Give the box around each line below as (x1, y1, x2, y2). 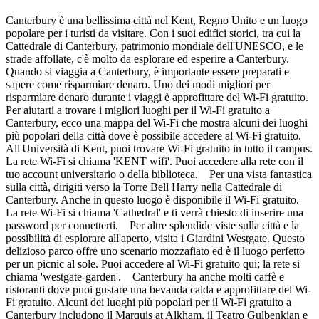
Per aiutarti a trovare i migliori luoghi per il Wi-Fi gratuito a (6, 103, 270, 116)
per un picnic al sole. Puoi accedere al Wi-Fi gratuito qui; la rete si (6, 257, 300, 270)
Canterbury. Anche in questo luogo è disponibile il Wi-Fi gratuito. (6, 193, 299, 206)
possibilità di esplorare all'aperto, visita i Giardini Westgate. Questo (6, 231, 305, 244)
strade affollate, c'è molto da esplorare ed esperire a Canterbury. (6, 52, 298, 65)
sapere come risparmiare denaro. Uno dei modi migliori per (6, 78, 270, 90)
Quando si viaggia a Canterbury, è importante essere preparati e (6, 65, 289, 78)
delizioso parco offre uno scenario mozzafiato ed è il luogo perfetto (6, 244, 305, 257)
